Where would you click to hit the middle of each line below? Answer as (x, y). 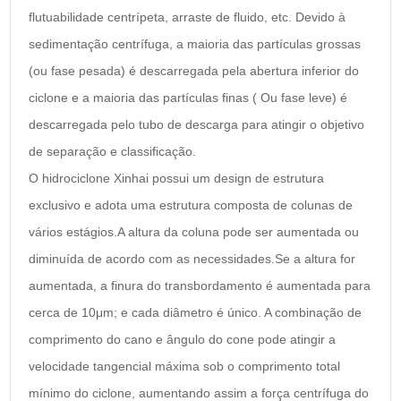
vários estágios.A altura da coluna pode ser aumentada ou (194, 231)
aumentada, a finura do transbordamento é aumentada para (200, 285)
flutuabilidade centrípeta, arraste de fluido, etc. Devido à (188, 17)
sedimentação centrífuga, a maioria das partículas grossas (195, 43)
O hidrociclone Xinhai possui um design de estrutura (177, 178)
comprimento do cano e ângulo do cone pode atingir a (183, 339)
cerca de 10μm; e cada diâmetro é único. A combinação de (196, 312)
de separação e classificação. (113, 151)
